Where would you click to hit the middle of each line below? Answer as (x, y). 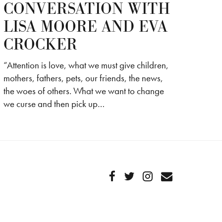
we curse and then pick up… (54, 104)
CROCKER (40, 45)
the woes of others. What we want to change (83, 91)
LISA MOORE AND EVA (85, 27)
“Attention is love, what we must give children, (86, 65)
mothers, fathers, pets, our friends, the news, (83, 78)
